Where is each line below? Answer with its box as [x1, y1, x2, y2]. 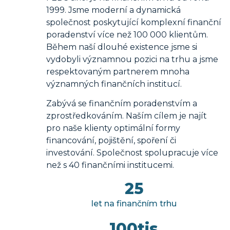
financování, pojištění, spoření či [46, 136, 176, 145]
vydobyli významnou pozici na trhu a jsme [46, 54, 218, 64]
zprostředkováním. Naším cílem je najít [46, 111, 207, 121]
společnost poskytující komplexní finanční [46, 17, 221, 27]
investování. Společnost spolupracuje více [46, 148, 218, 158]
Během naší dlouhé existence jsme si [46, 42, 197, 52]
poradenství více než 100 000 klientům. [46, 29, 208, 40]
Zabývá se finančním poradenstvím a [46, 99, 197, 108]
